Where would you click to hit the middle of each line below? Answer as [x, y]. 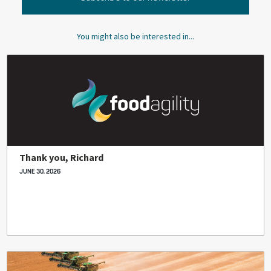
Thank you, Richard [62, 157]
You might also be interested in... [135, 36]
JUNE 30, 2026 [40, 172]
